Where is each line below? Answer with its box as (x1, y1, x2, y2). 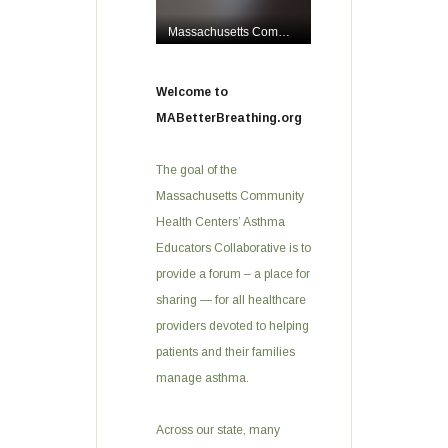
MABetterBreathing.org (156, 111, 302, 125)
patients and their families (156, 345, 295, 359)
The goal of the (156, 163, 237, 177)
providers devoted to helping (156, 319, 309, 333)
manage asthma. (156, 371, 249, 385)
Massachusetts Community (156, 189, 304, 203)
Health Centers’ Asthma (156, 215, 285, 229)
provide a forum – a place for (156, 267, 310, 281)
